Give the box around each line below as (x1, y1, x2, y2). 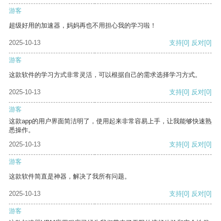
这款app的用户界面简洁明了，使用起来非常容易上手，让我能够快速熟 (9, 117, 212, 125)
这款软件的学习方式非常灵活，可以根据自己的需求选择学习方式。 (9, 71, 201, 79)
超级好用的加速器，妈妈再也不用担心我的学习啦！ (9, 22, 156, 30)
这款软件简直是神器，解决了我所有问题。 (9, 173, 131, 181)
